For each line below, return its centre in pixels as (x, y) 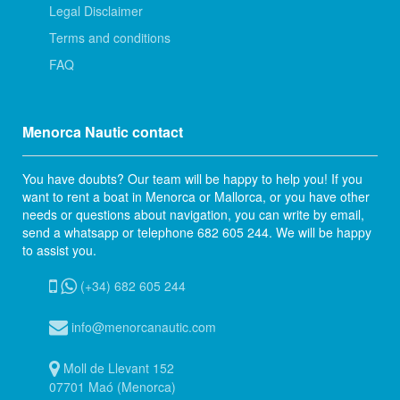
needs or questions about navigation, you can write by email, (193, 215)
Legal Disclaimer (96, 11)
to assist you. (59, 250)
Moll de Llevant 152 (117, 368)
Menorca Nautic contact (103, 132)
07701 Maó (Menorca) (112, 387)
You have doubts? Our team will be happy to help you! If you (192, 179)
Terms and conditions (110, 38)
